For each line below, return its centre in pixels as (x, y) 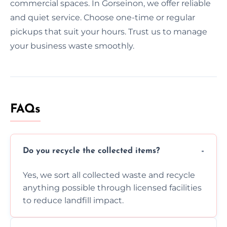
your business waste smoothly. (72, 46)
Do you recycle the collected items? (91, 151)
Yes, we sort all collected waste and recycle (109, 175)
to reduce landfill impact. (73, 200)
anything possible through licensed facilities (112, 187)
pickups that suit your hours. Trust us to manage (109, 31)
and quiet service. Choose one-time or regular (103, 17)
